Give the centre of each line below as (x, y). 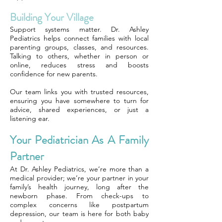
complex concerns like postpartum (79, 205)
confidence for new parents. (54, 74)
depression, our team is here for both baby (79, 214)
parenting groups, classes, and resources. (79, 47)
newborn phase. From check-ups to (79, 196)
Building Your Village (52, 17)
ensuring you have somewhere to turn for (79, 101)
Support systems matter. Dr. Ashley (79, 29)
